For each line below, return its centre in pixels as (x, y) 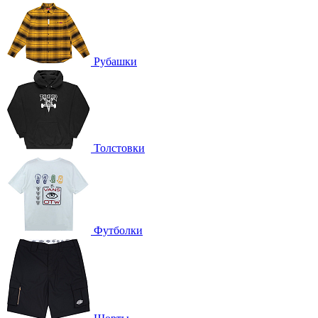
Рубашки (115, 61)
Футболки (118, 230)
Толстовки (119, 148)
